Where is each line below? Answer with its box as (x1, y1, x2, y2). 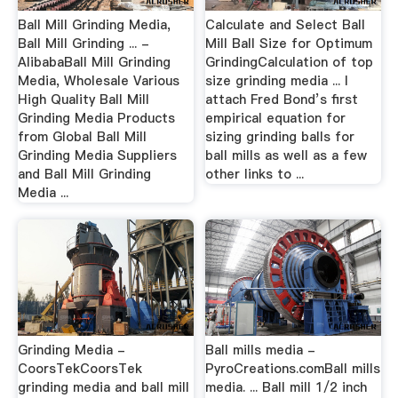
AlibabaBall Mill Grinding (17, 52, 171, 71)
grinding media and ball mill (17, 378, 189, 396)
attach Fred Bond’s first (205, 90, 359, 108)
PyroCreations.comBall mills (205, 359, 381, 378)
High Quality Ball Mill (17, 90, 149, 108)
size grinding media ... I (205, 71, 349, 90)
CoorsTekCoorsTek (17, 359, 142, 378)
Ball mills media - (205, 340, 316, 359)
